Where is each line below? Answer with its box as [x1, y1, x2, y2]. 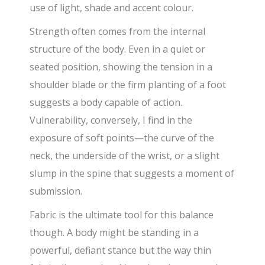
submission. [30, 185, 83, 198]
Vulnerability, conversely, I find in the [30, 114, 193, 127]
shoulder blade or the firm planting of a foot [30, 78, 227, 92]
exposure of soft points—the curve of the [30, 131, 215, 145]
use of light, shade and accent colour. [30, 1, 194, 15]
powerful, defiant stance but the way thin [30, 244, 212, 257]
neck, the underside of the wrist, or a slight [30, 149, 220, 163]
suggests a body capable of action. [30, 96, 183, 109]
